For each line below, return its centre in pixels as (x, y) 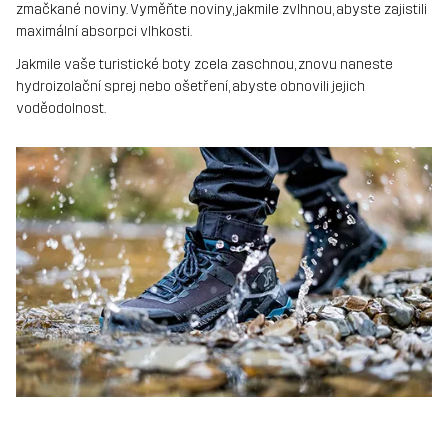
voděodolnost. (61, 109)
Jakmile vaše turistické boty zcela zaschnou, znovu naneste (204, 65)
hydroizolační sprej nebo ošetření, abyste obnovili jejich (190, 87)
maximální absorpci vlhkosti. (104, 31)
